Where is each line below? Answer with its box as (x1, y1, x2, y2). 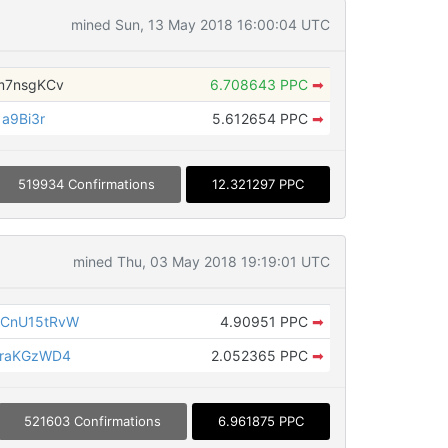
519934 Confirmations (17, 176, 155, 193)
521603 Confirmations (23, 413, 161, 430)
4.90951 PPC (219, 313, 312, 331)
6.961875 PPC (217, 413, 304, 430)
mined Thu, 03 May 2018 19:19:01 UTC (72, 253, 330, 271)
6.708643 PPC (209, 75, 312, 93)
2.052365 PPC (210, 347, 312, 365)
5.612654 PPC (211, 109, 312, 127)
